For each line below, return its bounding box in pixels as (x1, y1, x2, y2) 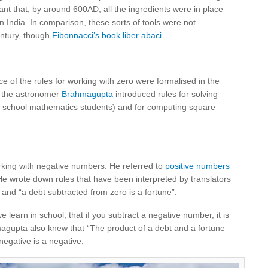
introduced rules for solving (113, 89, 218, 99)
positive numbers (165, 161, 230, 170)
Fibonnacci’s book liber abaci (52, 31, 162, 40)
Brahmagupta (62, 89, 113, 99)
